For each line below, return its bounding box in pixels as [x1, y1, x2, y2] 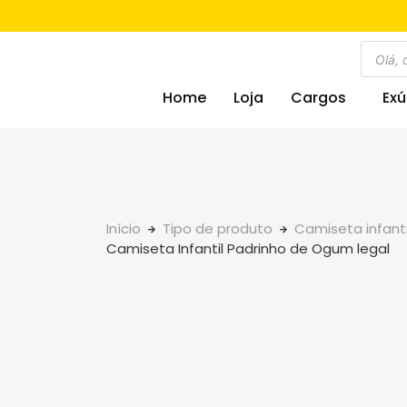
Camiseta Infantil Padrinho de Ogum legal [106, 239, 390, 258]
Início [106, 219, 141, 238]
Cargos [291, 87, 346, 108]
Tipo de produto [163, 219, 273, 238]
